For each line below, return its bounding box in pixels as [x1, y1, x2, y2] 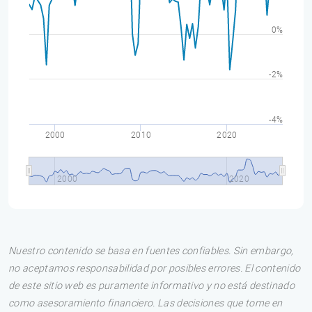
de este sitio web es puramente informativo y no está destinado [8, 280, 295, 292]
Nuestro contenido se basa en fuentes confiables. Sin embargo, [8, 245, 294, 257]
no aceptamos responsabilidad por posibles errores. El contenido [8, 263, 301, 274]
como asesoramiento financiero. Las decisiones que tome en [8, 297, 283, 309]
